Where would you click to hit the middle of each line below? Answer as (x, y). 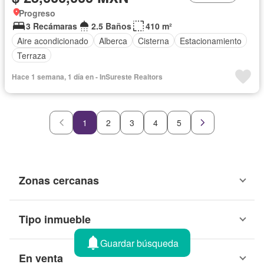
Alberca (113, 40)
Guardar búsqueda (139, 243)
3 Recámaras (52, 26)
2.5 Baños (111, 26)
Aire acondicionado (53, 40)
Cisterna (154, 40)
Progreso (37, 13)
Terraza (32, 55)
